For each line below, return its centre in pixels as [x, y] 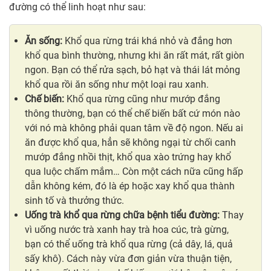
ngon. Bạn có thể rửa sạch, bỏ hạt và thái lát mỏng [132, 70]
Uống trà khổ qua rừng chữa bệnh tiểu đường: [122, 215]
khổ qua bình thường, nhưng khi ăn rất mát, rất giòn [135, 56]
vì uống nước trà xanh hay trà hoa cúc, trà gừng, [127, 230]
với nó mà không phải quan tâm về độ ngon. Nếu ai [134, 128]
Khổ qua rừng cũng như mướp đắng [142, 99]
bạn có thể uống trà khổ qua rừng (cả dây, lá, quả [129, 244]
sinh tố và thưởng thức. [74, 201]
